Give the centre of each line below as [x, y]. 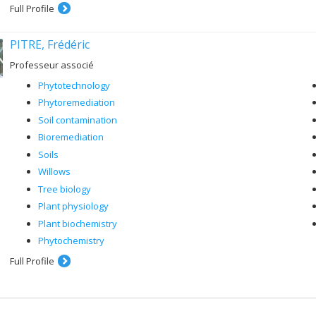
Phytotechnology [74, 85]
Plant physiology [73, 206]
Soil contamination [78, 120]
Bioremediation [71, 137]
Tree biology [65, 189]
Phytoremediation [77, 102]
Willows [54, 171]
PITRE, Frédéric [50, 44]
